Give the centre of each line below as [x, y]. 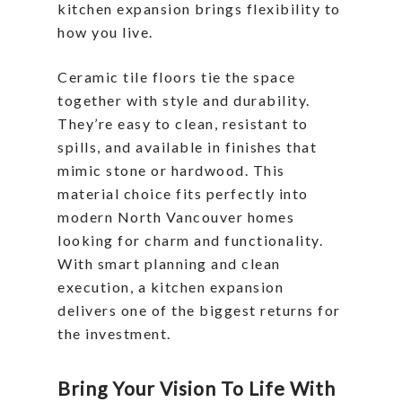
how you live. [105, 31]
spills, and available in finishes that [187, 146]
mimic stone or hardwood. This [171, 170]
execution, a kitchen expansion [170, 286]
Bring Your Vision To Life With [197, 388]
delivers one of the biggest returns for [199, 310]
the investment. [114, 333]
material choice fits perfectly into [183, 193]
